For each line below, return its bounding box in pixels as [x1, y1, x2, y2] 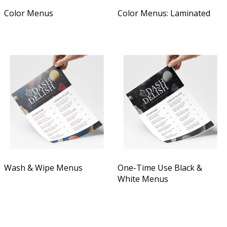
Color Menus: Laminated [118, 8, 210, 19]
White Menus [118, 173, 168, 184]
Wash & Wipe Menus [4, 162, 83, 173]
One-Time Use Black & [118, 162, 202, 173]
